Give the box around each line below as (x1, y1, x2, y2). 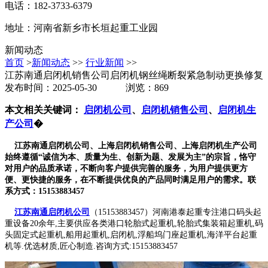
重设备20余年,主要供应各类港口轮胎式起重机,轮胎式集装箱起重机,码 (5, 219, 263, 229)
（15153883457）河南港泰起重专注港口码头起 (90, 208, 261, 217)
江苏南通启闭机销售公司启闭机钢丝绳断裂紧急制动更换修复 (5, 70, 263, 81)
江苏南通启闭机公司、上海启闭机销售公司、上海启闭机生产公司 (5, 141, 257, 151)
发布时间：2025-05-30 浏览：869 (5, 83, 169, 93)
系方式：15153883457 (5, 187, 84, 196)
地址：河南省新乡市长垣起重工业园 (5, 23, 158, 33)
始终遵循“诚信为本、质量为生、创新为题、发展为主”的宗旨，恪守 (5, 153, 256, 162)
